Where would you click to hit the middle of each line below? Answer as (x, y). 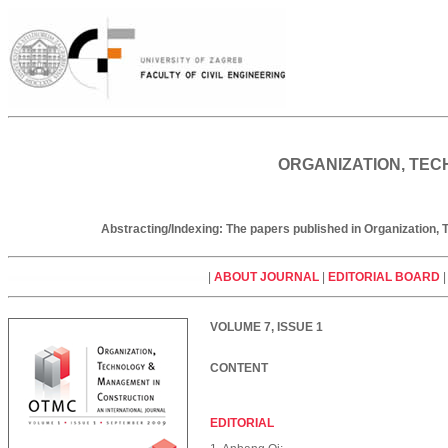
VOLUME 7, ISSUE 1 (266, 327)
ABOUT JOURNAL (266, 277)
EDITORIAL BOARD (384, 277)
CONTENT (239, 368)
